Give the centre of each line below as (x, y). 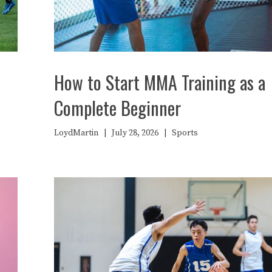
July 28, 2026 (135, 133)
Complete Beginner (117, 107)
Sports (185, 133)
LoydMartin (76, 133)
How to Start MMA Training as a (160, 82)
